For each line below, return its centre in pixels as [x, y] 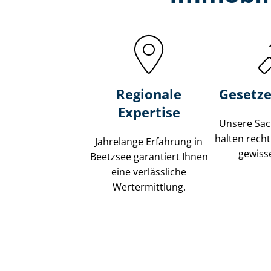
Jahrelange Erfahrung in [149, 142]
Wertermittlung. [149, 187]
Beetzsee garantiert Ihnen [149, 157]
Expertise [149, 112]
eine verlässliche [149, 172]
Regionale [149, 94]
